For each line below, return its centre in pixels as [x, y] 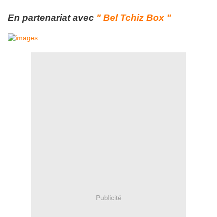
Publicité [108, 197]
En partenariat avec [52, 18]
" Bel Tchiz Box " [134, 18]
